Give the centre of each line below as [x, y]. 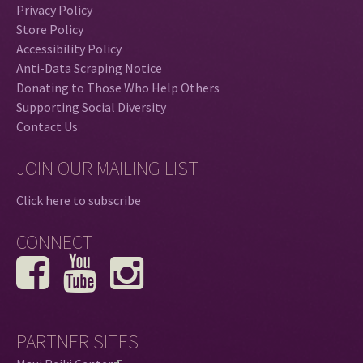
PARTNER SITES [77, 341]
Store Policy [50, 29]
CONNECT [54, 241]
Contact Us [47, 126]
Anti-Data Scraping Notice [89, 68]
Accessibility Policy [69, 48]
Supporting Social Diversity [91, 107]
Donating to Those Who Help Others [118, 87]
